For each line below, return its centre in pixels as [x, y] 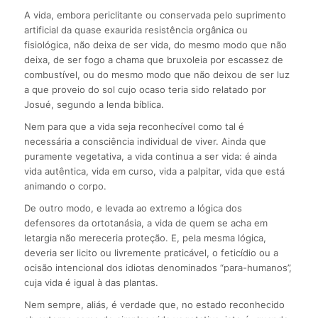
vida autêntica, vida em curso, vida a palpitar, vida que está [154, 171]
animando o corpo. [65, 186]
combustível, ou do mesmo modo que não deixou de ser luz [157, 75]
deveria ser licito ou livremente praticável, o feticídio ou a [151, 253]
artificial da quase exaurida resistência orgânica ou [136, 30]
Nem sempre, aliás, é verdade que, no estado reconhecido [154, 305]
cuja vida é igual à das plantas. [91, 283]
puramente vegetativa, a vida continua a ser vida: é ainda [150, 157]
